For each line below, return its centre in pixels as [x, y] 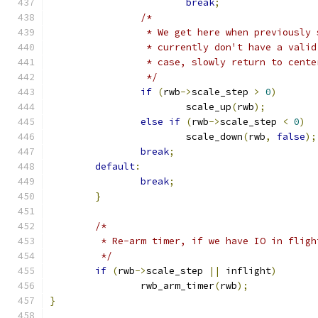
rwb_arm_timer [177, 286]
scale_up [209, 107]
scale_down [214, 137]
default [115, 166]
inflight [246, 271]
